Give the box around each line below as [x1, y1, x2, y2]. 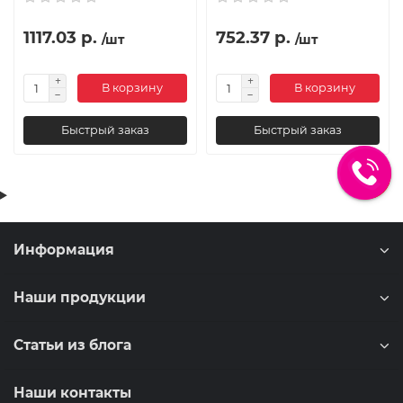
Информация [13, 241, 114, 258]
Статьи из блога [13, 336, 131, 354]
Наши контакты [13, 384, 131, 401]
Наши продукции [13, 289, 146, 306]
